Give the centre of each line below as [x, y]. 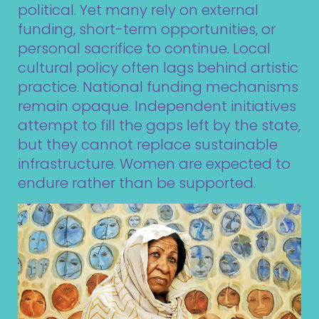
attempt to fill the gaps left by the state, [159, 126]
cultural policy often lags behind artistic [158, 68]
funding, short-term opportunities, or [147, 30]
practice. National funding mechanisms [158, 87]
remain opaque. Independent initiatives [157, 106]
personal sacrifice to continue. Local [144, 49]
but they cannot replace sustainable [148, 145]
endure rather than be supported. [137, 183]
